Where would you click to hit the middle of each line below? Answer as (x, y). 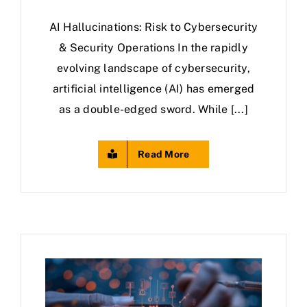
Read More (164, 155)
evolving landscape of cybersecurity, (153, 69)
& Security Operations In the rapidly (153, 48)
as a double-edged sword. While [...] (153, 110)
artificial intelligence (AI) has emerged (153, 89)
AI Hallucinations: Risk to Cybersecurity (153, 27)
